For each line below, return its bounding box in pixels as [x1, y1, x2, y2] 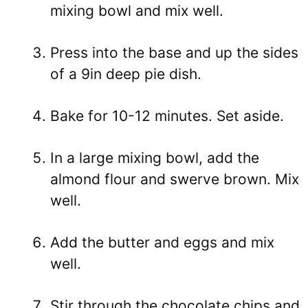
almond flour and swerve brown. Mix [50, 170, 299, 188]
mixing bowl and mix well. [50, 1, 223, 19]
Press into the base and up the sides [50, 43, 298, 61]
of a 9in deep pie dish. [50, 65, 201, 82]
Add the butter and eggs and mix [50, 233, 274, 251]
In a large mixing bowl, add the [50, 148, 259, 166]
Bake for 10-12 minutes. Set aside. [50, 107, 284, 124]
